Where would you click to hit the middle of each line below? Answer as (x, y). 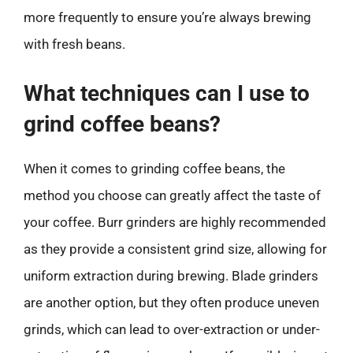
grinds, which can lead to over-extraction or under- (172, 329)
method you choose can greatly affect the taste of (172, 195)
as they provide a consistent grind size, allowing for (175, 249)
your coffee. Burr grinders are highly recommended (175, 222)
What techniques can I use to (167, 93)
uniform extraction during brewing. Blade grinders (171, 275)
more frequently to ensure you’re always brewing (167, 17)
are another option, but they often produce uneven (171, 302)
